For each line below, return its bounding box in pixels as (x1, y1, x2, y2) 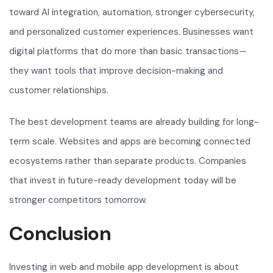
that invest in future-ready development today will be (9, 174, 236, 187)
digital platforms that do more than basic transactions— (9, 45, 247, 58)
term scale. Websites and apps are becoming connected (9, 135, 250, 148)
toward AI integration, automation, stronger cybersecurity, (9, 6, 255, 19)
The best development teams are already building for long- (9, 116, 259, 129)
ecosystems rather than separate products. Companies (9, 155, 246, 168)
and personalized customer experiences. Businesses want (9, 26, 253, 38)
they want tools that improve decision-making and (9, 65, 223, 77)
